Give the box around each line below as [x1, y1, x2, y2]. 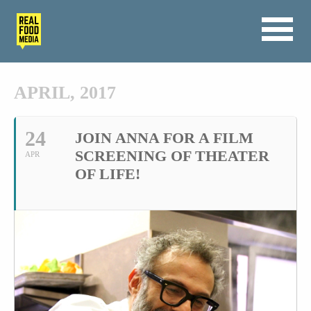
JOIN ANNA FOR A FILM [75, 129, 253, 147]
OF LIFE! [75, 165, 140, 183]
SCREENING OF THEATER [75, 147, 269, 165]
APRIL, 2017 [14, 83, 116, 103]
